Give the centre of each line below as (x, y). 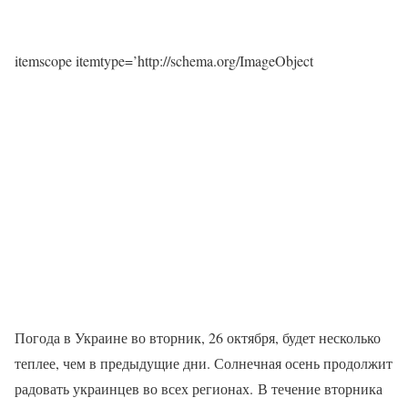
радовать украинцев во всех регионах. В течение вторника (199, 389)
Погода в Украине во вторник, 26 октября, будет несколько (198, 338)
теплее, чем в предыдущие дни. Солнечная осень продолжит (204, 363)
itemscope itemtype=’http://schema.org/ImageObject (164, 61)
